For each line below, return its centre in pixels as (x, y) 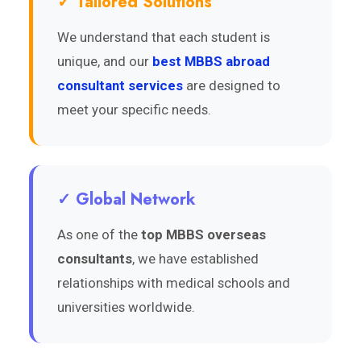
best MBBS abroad (211, 61)
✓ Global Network (127, 199)
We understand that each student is (164, 37)
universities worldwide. (126, 307)
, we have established (195, 258)
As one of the (99, 234)
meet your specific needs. (134, 109)
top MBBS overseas (203, 234)
